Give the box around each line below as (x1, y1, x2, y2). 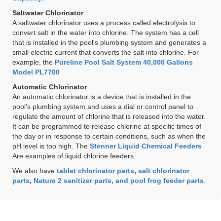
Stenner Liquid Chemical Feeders (90, 142, 202, 150)
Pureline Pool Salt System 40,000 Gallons (55, 58, 193, 66)
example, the (12, 58, 55, 66)
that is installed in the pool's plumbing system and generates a (12, 38, 206, 46)
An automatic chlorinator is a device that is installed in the (12, 92, 191, 101)
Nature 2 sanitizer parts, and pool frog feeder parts (34, 176, 204, 184)
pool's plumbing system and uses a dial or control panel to (12, 102, 193, 110)
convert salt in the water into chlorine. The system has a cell (12, 28, 199, 37)
